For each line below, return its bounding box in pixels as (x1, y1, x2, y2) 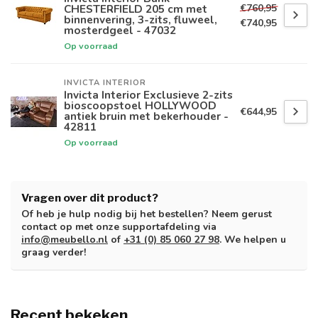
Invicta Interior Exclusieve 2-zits (64, 87, 233, 103)
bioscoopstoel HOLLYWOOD (64, 98, 216, 114)
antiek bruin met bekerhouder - (64, 109, 229, 124)
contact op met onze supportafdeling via (21, 220, 216, 234)
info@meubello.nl (21, 233, 108, 247)
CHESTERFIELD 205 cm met (64, 1, 207, 17)
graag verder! (21, 246, 86, 260)
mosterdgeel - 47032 (64, 23, 176, 38)
